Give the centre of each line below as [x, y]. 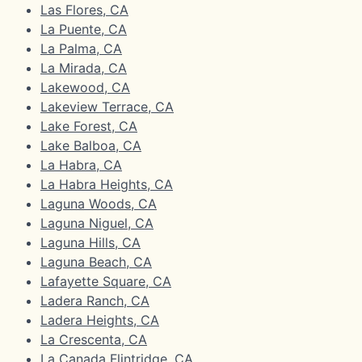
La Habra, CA [81, 164]
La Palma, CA [81, 48]
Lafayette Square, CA [106, 281]
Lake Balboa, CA [91, 145]
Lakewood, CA [85, 87]
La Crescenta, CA [94, 339]
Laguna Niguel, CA [97, 223]
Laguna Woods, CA [99, 203]
